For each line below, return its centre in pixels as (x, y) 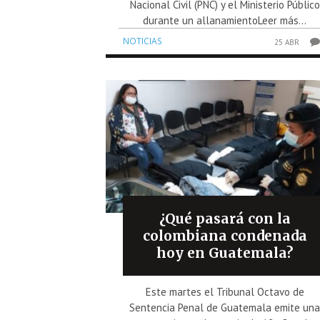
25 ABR (287, 42)
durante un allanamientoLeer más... (225, 20)
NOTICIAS (142, 41)
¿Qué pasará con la (225, 218)
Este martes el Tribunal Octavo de (225, 291)
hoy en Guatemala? (225, 252)
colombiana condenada (225, 235)
